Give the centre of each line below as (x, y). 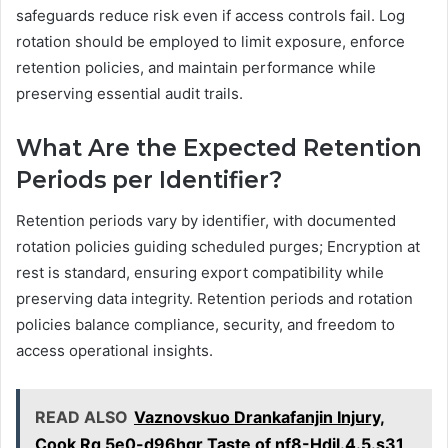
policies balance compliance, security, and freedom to (205, 324)
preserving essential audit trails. (129, 93)
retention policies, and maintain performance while (196, 67)
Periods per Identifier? (149, 180)
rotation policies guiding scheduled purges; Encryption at (218, 246)
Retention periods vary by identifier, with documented (206, 220)
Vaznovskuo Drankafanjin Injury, (259, 416)
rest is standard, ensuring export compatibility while (200, 272)
